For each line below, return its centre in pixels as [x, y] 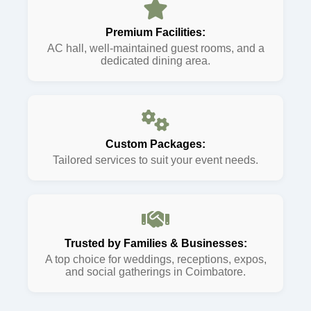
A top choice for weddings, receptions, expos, [155, 259]
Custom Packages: [155, 144]
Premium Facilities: [155, 32]
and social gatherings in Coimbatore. [155, 272]
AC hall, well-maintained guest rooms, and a [155, 48]
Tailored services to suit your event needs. [155, 160]
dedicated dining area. [155, 61]
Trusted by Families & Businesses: [155, 243]
